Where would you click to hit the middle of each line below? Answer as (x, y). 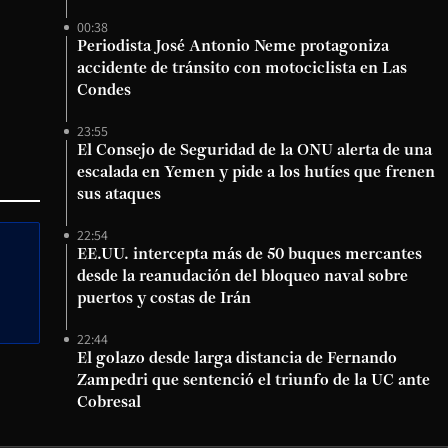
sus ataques (119, 195)
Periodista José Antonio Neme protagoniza (233, 47)
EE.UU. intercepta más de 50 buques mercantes (249, 255)
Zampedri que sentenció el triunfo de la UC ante (253, 381)
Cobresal (109, 403)
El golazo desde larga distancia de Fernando (237, 359)
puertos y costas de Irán (164, 299)
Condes (104, 91)
